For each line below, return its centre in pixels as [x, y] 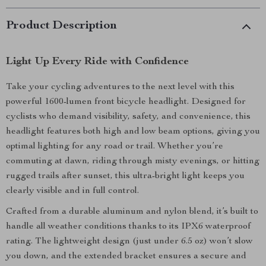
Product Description [61, 26]
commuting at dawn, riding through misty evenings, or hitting [133, 161]
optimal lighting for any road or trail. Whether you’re [115, 147]
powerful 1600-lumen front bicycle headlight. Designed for [126, 102]
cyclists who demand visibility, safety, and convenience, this [128, 117]
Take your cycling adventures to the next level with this [120, 87]
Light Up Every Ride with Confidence [97, 62]
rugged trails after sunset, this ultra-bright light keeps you [125, 176]
